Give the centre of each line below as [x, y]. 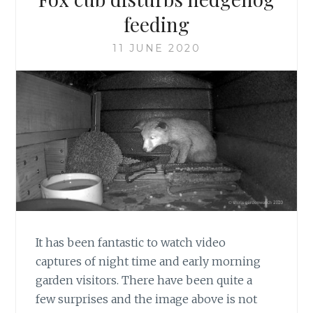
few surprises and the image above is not [147, 299]
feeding [156, 24]
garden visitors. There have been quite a [144, 280]
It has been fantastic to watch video [131, 242]
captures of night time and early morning [148, 261]
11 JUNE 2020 [156, 49]
